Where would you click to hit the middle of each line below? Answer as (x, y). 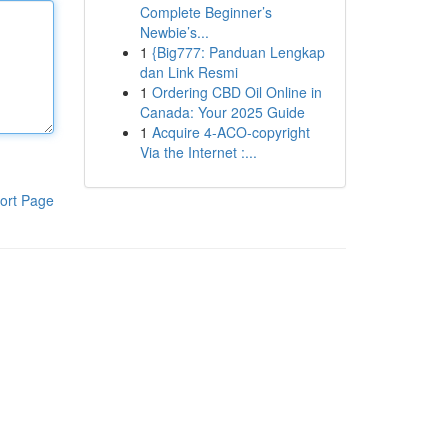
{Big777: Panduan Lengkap (238, 52)
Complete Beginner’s (205, 12)
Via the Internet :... (198, 152)
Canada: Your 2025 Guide (222, 112)
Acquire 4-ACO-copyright (230, 132)
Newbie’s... (174, 32)
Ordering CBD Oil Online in (236, 92)
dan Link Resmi (188, 72)
